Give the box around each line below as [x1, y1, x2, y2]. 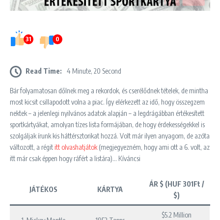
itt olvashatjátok [55, 142, 97, 151]
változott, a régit [10, 142, 55, 151]
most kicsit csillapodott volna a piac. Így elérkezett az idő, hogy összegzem [10, 97, 205, 106]
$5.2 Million [162, 210, 192, 219]
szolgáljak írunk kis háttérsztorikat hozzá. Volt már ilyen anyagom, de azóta [10, 131, 210, 140]
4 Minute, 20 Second [67, 66, 121, 75]
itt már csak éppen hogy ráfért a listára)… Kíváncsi [10, 154, 140, 163]
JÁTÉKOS [29, 185, 57, 193]
